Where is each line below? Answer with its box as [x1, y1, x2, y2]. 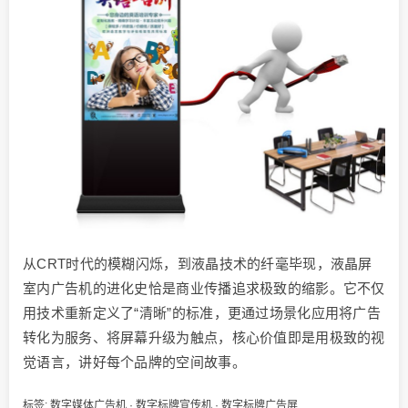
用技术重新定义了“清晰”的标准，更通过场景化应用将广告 [23, 305, 382, 321]
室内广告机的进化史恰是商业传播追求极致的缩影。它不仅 [23, 280, 385, 297]
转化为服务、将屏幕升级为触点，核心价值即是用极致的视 [23, 330, 385, 346]
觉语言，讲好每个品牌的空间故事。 [23, 354, 246, 371]
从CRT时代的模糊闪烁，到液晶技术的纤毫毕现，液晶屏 [23, 256, 372, 272]
